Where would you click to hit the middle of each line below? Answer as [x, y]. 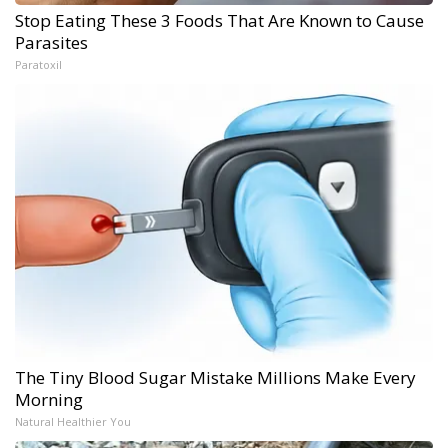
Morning [49, 400]
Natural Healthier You [73, 422]
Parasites [51, 43]
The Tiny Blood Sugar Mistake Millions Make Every [215, 378]
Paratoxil [38, 65]
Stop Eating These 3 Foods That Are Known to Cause [219, 21]
